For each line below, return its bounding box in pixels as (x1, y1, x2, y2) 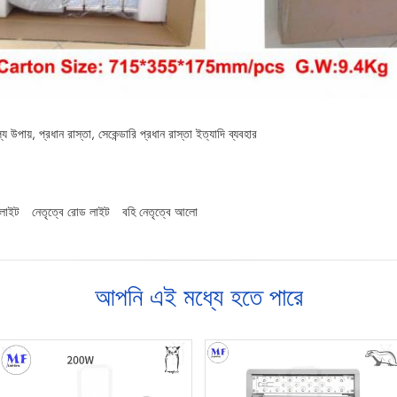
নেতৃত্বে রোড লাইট (32, 206, 110, 219)
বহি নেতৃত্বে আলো (122, 206, 198, 219)
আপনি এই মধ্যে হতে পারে (94, 287, 303, 312)
